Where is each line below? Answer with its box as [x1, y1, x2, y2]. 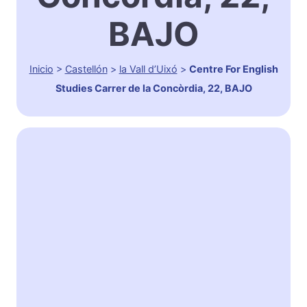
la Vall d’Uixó [119, 63, 177, 75]
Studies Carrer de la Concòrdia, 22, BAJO [55, 82, 252, 95]
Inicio [29, 63, 53, 75]
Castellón [64, 63, 108, 75]
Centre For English [188, 63, 278, 75]
